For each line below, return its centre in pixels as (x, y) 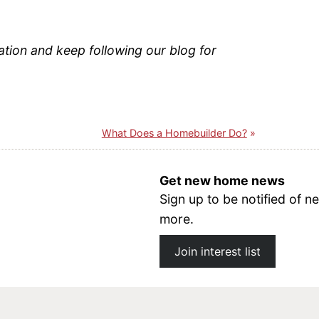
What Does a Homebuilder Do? (174, 132)
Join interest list (218, 252)
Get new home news (222, 180)
